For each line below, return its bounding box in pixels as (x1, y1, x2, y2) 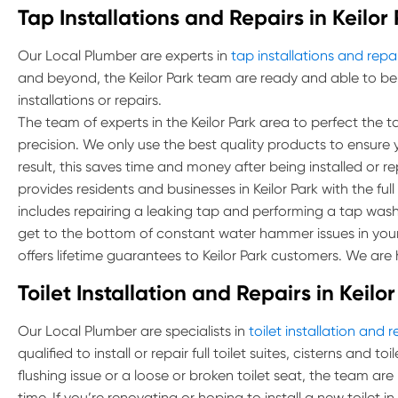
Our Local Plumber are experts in (18, 47, 231, 64)
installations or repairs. (18, 92, 162, 108)
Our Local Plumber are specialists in (18, 322, 249, 339)
